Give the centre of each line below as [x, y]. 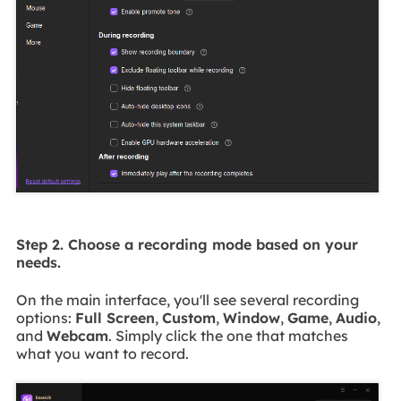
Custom [188, 318]
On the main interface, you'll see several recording [187, 300]
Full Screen [115, 318]
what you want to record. [102, 354]
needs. [38, 262]
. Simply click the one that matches [228, 336]
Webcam [77, 336]
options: [45, 318]
